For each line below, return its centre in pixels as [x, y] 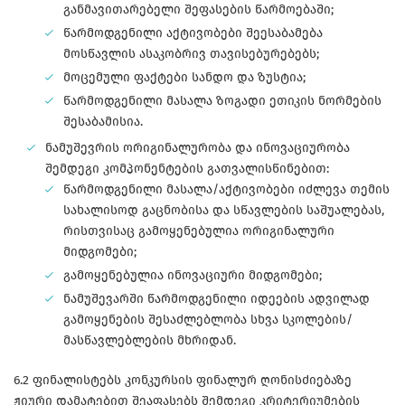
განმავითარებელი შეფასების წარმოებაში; [198, 10]
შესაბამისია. [103, 122]
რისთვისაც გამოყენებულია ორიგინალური [199, 231]
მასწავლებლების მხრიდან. [150, 341]
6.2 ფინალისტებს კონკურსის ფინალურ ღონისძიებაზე [183, 381]
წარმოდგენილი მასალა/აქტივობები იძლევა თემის [226, 190]
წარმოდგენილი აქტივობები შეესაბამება [193, 33]
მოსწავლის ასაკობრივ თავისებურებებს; [191, 54]
